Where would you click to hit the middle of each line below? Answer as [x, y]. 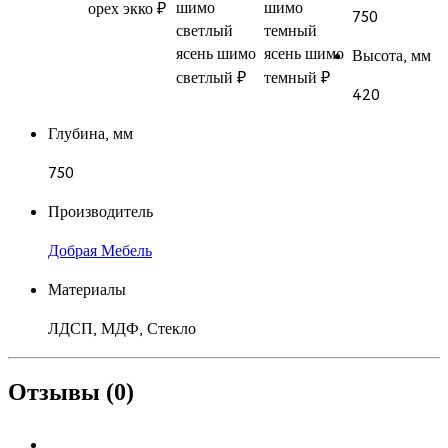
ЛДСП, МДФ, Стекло [122, 330]
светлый [204, 79]
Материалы [87, 291]
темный [290, 79]
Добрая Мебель [100, 252]
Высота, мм [391, 57]
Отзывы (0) [71, 392]
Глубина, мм [90, 135]
